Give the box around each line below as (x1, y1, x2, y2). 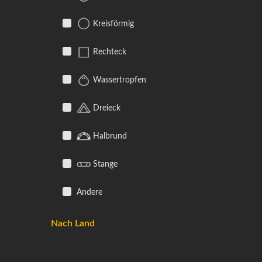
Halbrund (91, 132, 127, 140)
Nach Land (51, 219, 95, 228)
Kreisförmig (91, 19, 134, 28)
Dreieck (91, 104, 120, 112)
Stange (91, 160, 118, 168)
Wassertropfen (91, 75, 146, 84)
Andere (74, 188, 102, 196)
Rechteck (91, 47, 126, 56)
